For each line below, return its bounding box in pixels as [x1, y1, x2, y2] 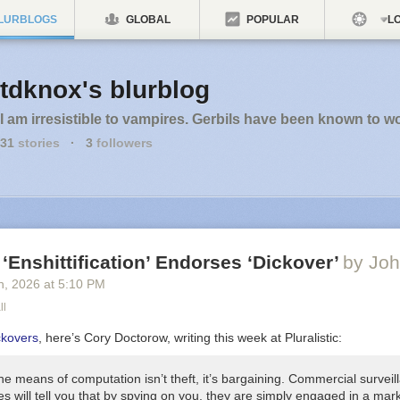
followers [93, 136, 153, 150]
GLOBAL [122, 13, 171, 26]
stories [14, 136, 60, 150]
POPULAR [244, 13, 299, 26]
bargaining [221, 371, 281, 386]
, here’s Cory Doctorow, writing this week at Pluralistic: [38, 330, 342, 345]
